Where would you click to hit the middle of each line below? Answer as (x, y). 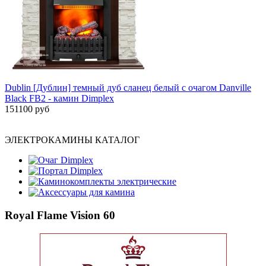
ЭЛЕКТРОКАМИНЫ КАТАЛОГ (72, 140)
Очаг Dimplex (66, 160)
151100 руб (27, 109)
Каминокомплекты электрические (107, 182)
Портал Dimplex (70, 171)
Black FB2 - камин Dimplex (59, 99)
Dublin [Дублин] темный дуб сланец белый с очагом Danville (128, 88)
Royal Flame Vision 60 (60, 215)
